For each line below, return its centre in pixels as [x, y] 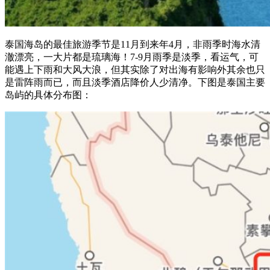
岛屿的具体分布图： [48, 95]
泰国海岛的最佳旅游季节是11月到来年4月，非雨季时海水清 [133, 44]
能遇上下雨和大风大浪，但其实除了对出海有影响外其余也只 [135, 69]
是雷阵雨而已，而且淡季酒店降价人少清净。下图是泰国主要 [135, 82]
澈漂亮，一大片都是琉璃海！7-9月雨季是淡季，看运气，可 [132, 57]
